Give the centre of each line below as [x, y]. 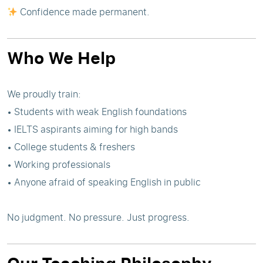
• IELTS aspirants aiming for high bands [92, 129]
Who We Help [61, 58]
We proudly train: [44, 94]
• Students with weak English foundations [97, 112]
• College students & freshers [71, 147]
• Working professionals [59, 164]
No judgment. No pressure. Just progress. [98, 217]
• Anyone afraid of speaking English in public [104, 182]
